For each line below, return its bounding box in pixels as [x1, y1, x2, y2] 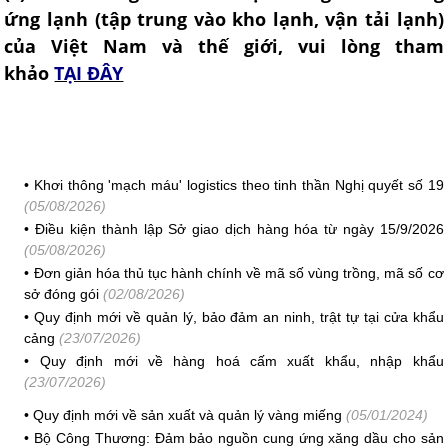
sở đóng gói [24, 286, 100, 303]
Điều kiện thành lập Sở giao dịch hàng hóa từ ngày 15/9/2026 [35, 221, 444, 238]
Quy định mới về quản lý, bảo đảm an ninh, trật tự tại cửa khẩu [34, 309, 444, 326]
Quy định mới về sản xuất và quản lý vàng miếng [33, 407, 343, 424]
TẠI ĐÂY [54, 61, 124, 86]
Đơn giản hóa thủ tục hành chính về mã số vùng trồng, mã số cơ [33, 265, 444, 282]
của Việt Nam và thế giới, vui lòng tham [4, 34, 444, 59]
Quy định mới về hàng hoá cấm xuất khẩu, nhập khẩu [39, 353, 444, 370]
